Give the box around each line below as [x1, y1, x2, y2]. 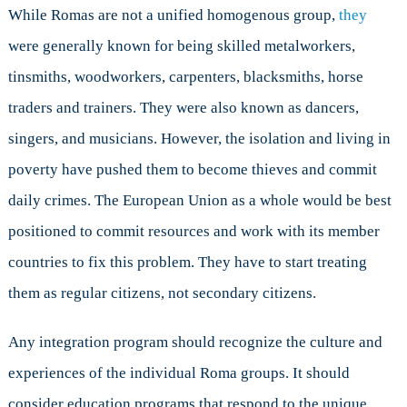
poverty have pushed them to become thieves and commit [7, 160, 377, 178]
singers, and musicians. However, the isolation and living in [7, 129, 391, 147]
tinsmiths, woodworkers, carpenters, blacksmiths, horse [7, 67, 363, 85]
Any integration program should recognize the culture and [7, 333, 382, 351]
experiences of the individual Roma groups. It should [7, 363, 350, 382]
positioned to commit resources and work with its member [7, 222, 380, 240]
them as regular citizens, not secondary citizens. [7, 283, 316, 302]
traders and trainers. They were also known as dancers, [7, 98, 359, 116]
